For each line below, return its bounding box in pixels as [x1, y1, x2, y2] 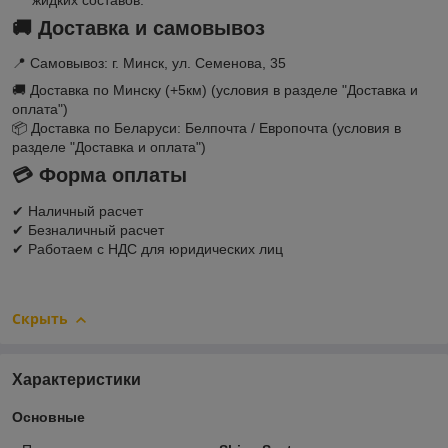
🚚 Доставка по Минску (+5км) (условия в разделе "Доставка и [12, 82, 418, 99]
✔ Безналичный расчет [12, 221, 164, 238]
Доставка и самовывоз [38, 16, 265, 39]
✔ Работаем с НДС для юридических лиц [12, 240, 283, 257]
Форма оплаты [39, 164, 187, 187]
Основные [12, 408, 85, 425]
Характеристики [12, 370, 141, 388]
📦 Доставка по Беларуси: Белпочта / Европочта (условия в [12, 120, 401, 137]
